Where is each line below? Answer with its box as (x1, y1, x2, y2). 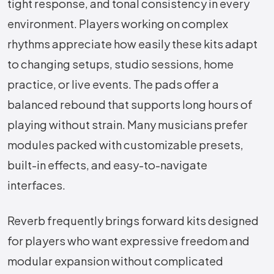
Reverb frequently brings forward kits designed (7, 213, 259, 228)
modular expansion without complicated (7, 254, 223, 268)
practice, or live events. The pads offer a (7, 77, 219, 92)
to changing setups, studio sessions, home (7, 57, 234, 72)
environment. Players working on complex (7, 17, 228, 31)
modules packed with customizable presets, (7, 138, 243, 152)
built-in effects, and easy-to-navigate (7, 158, 207, 172)
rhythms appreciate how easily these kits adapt (7, 37, 257, 51)
